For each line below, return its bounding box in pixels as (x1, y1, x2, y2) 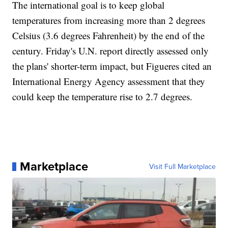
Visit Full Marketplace (149, 161, 216, 172)
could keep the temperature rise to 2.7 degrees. (12, 90, 193, 103)
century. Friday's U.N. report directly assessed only (12, 44, 209, 58)
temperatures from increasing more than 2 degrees (12, 14, 206, 27)
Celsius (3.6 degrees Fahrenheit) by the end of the (12, 29, 205, 42)
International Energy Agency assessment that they (12, 75, 206, 88)
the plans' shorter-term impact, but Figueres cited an (12, 60, 212, 73)
